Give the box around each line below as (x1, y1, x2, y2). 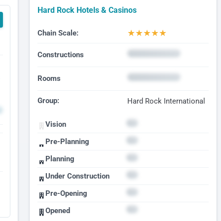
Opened (45, 206, 70, 215)
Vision (45, 119, 66, 129)
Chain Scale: (37, 28, 78, 37)
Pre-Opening (45, 188, 87, 198)
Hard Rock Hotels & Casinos (37, 5, 137, 15)
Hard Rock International (127, 96, 205, 106)
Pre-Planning (45, 137, 89, 146)
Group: (37, 96, 59, 106)
